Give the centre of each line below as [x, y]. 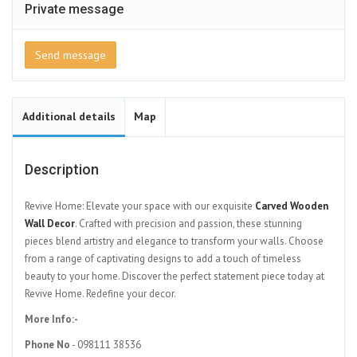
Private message [74, 9]
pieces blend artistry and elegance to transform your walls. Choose [174, 241]
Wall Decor [50, 224]
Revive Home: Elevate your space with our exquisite [140, 206]
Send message [71, 55]
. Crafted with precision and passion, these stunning [188, 224]
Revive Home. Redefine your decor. [100, 294]
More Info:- [51, 319]
